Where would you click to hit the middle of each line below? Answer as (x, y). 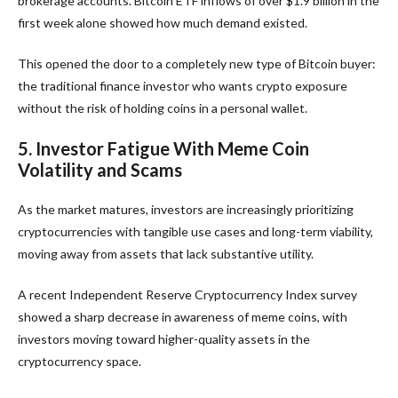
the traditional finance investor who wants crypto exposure (183, 85)
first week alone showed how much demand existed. (163, 22)
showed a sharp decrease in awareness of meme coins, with (183, 316)
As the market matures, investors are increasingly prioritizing (186, 209)
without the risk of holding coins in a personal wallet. (163, 107)
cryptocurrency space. (80, 361)
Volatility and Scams (100, 169)
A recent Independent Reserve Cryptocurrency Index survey (187, 294)
